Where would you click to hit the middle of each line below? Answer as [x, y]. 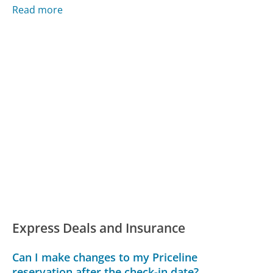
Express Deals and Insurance [99, 228]
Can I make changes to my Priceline [105, 257]
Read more [38, 10]
